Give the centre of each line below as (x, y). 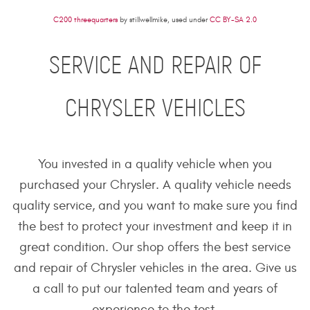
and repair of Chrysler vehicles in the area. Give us (155, 268)
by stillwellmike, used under (164, 19)
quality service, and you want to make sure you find (155, 206)
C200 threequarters (85, 19)
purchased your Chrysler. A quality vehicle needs (155, 185)
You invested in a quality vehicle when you (155, 164)
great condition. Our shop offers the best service (155, 247)
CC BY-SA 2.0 (233, 19)
